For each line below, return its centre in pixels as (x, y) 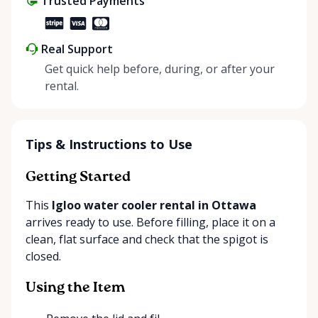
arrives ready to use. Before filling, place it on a (150, 222)
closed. (43, 256)
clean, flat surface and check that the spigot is (147, 239)
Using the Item (75, 288)
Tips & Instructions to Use (109, 144)
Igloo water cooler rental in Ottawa (154, 205)
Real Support (77, 49)
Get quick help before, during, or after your (160, 68)
